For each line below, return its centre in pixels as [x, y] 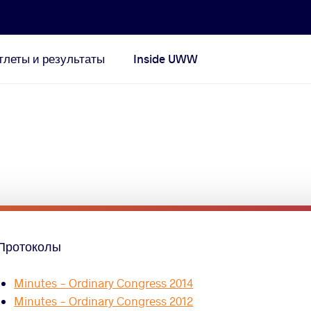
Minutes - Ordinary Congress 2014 [104, 283]
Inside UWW [166, 59]
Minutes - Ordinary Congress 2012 [104, 301]
